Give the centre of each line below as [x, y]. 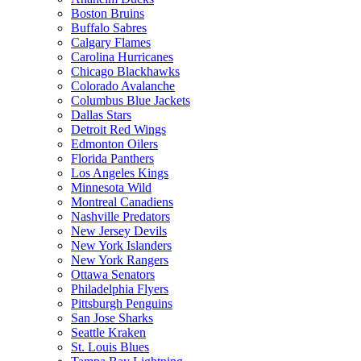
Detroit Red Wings [118, 129]
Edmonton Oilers [114, 144]
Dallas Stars [101, 115]
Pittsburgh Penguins [122, 303]
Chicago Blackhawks [125, 71]
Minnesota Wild [111, 187]
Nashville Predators [120, 216]
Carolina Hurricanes [122, 57]
